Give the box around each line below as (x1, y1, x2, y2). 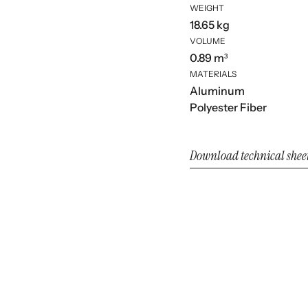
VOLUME (190, 36, 226, 47)
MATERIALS (190, 69, 237, 80)
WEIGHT (190, 3, 225, 14)
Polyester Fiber (190, 100, 267, 115)
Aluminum (190, 84, 245, 98)
